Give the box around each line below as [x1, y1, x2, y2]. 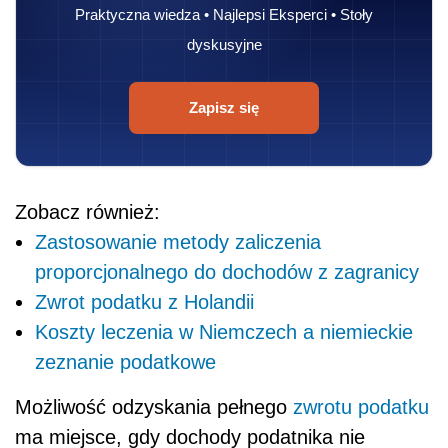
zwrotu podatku [293, 395, 429, 418]
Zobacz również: [15, 200, 160, 223]
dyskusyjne [186, 35, 262, 53]
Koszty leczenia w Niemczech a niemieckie [35, 320, 413, 343]
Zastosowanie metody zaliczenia [35, 230, 321, 253]
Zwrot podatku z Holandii [35, 290, 254, 313]
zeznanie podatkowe [35, 350, 216, 373]
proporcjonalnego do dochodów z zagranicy [35, 260, 419, 283]
